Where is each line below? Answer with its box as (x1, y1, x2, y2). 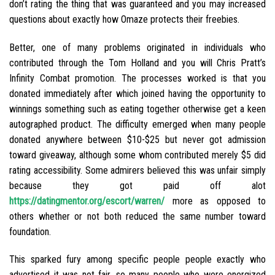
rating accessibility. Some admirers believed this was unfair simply (9, 164, 266, 176)
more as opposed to (165, 195, 266, 207)
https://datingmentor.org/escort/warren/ (9, 195, 165, 207)
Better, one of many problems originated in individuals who (9, 41, 266, 53)
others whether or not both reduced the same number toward (9, 210, 266, 222)
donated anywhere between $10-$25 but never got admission (9, 133, 266, 145)
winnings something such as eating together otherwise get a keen (9, 103, 266, 115)
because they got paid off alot (9, 179, 266, 192)
